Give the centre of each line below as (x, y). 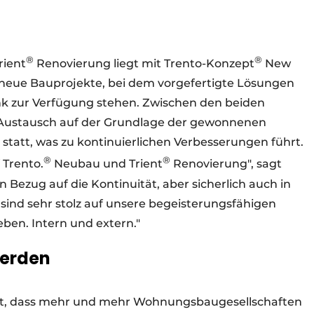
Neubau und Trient (107, 164)
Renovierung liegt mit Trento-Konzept (144, 64)
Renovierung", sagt (226, 164)
